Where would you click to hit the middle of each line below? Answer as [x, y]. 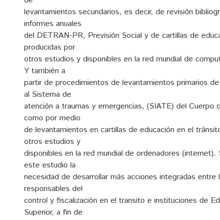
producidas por [50, 47]
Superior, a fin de [53, 212]
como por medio [52, 118]
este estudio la [50, 165]
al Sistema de [48, 95]
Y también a [45, 71]
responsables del [53, 189]
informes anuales [53, 24]
